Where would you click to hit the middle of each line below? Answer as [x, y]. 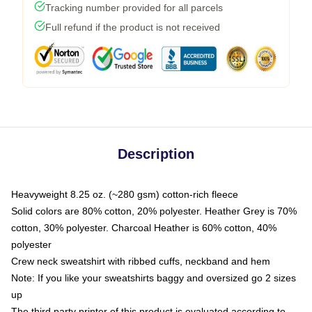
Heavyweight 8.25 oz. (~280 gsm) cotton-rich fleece [125, 195]
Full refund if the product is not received [133, 28]
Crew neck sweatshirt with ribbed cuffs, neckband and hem [141, 262]
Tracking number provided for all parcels [134, 8]
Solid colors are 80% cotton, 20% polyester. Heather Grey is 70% [154, 211]
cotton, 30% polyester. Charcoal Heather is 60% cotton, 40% [144, 228]
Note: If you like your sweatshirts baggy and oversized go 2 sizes [154, 278]
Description [156, 154]
